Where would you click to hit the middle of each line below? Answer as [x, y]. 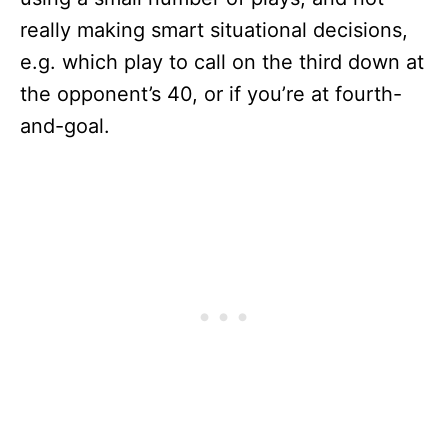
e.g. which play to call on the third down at [222, 62]
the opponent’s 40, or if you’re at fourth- [211, 94]
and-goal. [65, 126]
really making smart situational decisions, [214, 30]
